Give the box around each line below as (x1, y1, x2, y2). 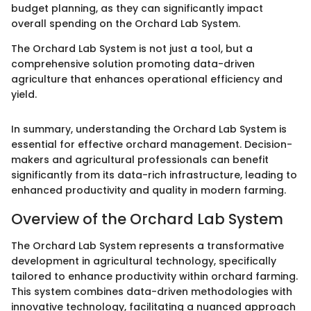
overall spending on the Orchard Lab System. (11, 17, 240, 31)
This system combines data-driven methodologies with (11, 284, 292, 299)
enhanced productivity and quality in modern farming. (11, 183, 286, 198)
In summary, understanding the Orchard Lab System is (11, 122, 287, 137)
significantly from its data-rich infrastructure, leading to (11, 168, 297, 183)
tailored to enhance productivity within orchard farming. (11, 269, 298, 283)
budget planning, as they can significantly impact (11, 1, 263, 16)
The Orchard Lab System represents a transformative (11, 238, 284, 253)
